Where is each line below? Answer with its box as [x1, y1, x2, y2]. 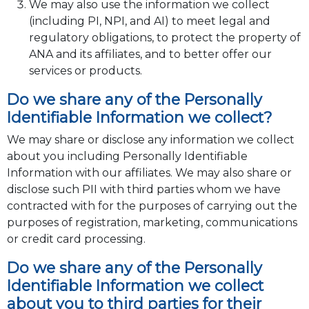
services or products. [28, 64, 142, 78]
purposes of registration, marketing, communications [6, 216, 297, 230]
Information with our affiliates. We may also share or [6, 166, 292, 180]
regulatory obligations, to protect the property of [28, 31, 301, 45]
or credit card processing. [6, 232, 146, 246]
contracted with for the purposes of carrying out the [6, 199, 297, 213]
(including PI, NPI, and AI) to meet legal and [28, 14, 270, 28]
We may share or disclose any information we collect [6, 133, 295, 147]
